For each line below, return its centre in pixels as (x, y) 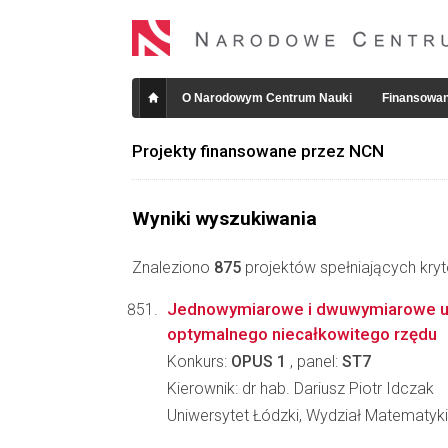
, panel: (314, 361)
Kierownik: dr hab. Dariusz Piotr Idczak (300, 388)
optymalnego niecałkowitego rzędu (302, 334)
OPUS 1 (258, 361)
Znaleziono (173, 267)
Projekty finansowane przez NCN (258, 151)
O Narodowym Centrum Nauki (267, 98)
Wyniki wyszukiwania (224, 218)
